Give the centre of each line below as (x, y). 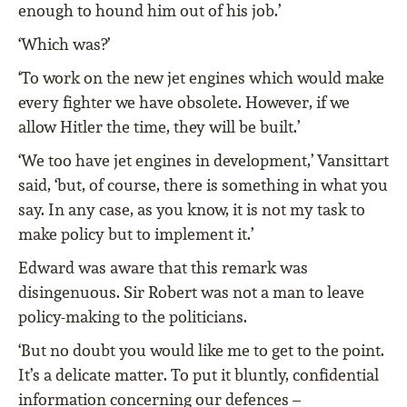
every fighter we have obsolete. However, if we (184, 103)
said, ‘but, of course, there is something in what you (203, 185)
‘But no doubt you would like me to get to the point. (201, 351)
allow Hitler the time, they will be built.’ (159, 127)
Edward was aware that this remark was (163, 268)
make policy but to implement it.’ (136, 234)
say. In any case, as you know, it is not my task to (192, 210)
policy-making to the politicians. (133, 317)
